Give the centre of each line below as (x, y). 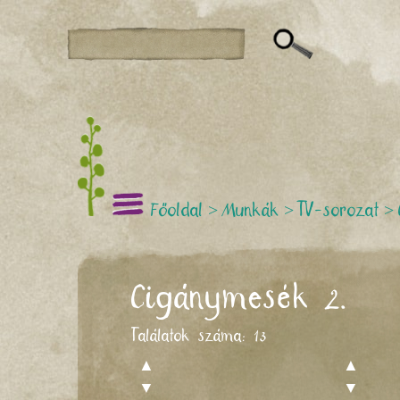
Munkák (251, 211)
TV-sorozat (339, 211)
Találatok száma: (193, 336)
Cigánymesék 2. (240, 299)
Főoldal (177, 211)
